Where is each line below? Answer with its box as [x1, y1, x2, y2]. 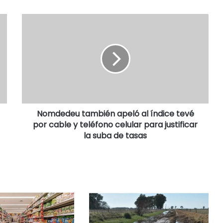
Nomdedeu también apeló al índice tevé [36, 108, 194, 119]
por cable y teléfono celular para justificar [33, 119, 198, 130]
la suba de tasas [84, 130, 147, 141]
